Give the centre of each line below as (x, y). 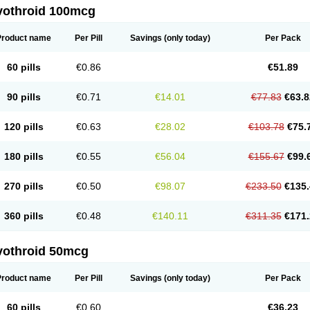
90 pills (24, 97)
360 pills (24, 216)
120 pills (24, 127)
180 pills (24, 156)
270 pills (24, 186)
